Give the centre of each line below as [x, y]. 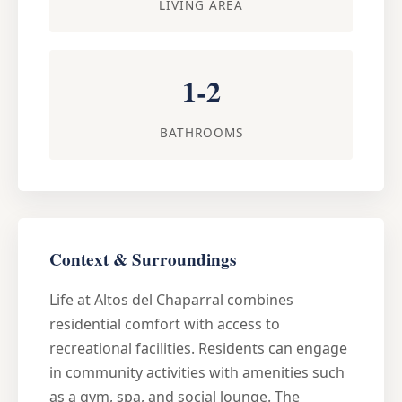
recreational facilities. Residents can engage [198, 348]
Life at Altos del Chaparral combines [171, 299]
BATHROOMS [201, 132]
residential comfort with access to [165, 323]
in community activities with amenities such [197, 372]
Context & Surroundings [143, 259]
